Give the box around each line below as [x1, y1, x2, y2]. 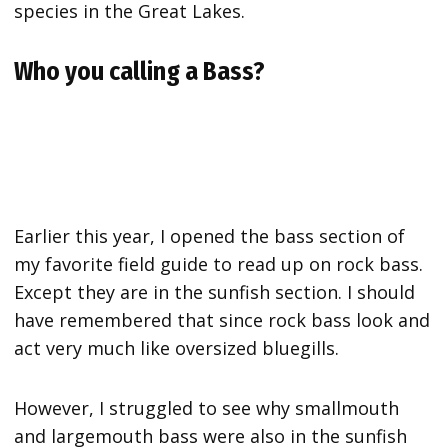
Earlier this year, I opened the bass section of [14, 224, 406, 249]
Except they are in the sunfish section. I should [14, 280, 416, 305]
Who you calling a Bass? [14, 56, 271, 88]
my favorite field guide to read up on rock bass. [14, 252, 424, 277]
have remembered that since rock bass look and [14, 308, 431, 333]
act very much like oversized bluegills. [14, 336, 350, 361]
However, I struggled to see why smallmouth [14, 396, 400, 421]
